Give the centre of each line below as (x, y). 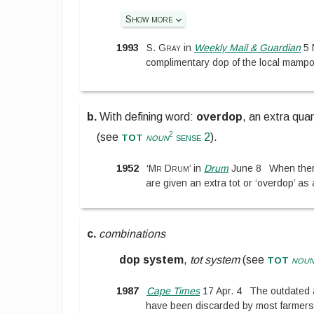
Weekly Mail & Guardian (248, 48)
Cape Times (173, 291)
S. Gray (164, 48)
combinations (132, 234)
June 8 (245, 168)
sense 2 (192, 137)
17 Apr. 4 (221, 291)
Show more (151, 19)
